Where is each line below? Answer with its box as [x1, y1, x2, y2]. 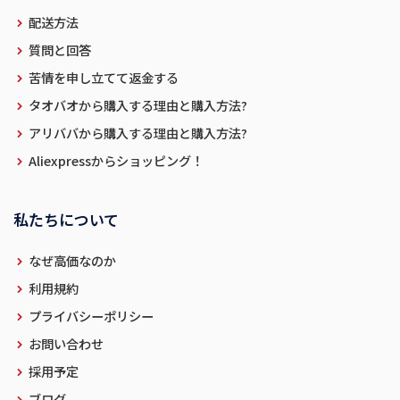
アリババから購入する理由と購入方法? [29, 123, 247, 143]
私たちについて [13, 208, 119, 231]
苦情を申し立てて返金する [29, 68, 179, 87]
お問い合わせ [29, 334, 104, 354]
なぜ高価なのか [29, 251, 116, 271]
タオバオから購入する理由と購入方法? [29, 96, 247, 115]
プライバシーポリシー [29, 306, 154, 326]
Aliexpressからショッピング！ [29, 151, 204, 171]
